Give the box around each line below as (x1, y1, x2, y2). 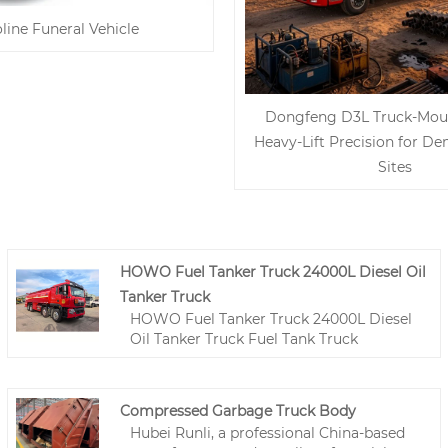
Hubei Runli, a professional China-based (130, 424, 406, 443)
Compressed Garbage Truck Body (120, 402, 357, 421)
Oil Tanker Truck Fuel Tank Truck (130, 329, 359, 348)
